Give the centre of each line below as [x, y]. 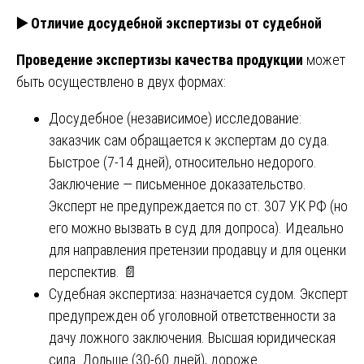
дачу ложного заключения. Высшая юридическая [192, 337]
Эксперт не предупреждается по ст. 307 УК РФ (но [198, 206]
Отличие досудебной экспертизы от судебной [175, 23]
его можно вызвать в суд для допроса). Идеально [196, 227]
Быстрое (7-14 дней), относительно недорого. [183, 162]
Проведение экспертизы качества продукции [160, 59]
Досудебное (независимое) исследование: [175, 118]
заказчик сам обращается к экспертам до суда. [189, 140]
